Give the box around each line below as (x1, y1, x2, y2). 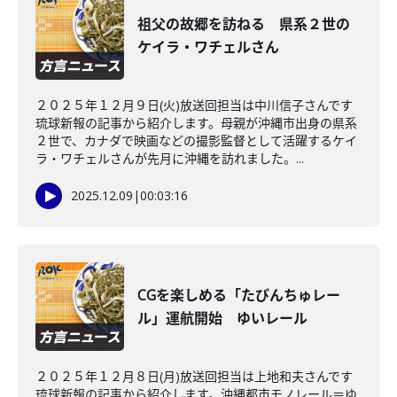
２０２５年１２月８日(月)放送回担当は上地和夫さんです (35, 368, 353, 385)
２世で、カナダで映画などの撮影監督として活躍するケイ (35, 132, 357, 149)
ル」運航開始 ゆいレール (137, 308, 307, 328)
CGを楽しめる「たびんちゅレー (137, 285, 340, 305)
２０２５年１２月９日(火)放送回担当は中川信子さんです (35, 97, 353, 113)
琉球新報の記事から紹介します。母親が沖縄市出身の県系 (35, 114, 357, 131)
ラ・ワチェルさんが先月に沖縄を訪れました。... (35, 150, 304, 167)
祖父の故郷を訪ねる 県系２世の (137, 14, 350, 34)
